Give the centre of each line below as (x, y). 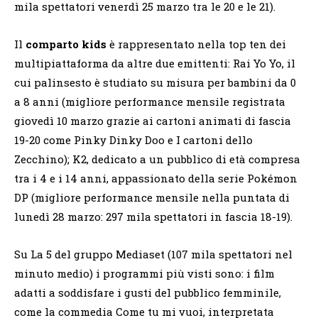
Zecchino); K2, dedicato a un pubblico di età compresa (157, 159)
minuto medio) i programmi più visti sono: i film (144, 273)
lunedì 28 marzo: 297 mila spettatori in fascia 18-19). (153, 216)
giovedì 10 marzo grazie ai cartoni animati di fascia (153, 120)
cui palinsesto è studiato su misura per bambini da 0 (155, 82)
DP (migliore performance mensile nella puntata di (152, 197)
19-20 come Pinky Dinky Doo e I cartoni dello (133, 139)
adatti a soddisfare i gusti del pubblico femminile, (148, 292)
